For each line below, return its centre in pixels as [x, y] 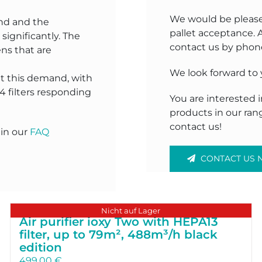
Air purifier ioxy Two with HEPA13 [119, 221]
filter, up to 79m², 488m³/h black [119, 234]
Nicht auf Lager [131, 210]
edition [41, 247]
